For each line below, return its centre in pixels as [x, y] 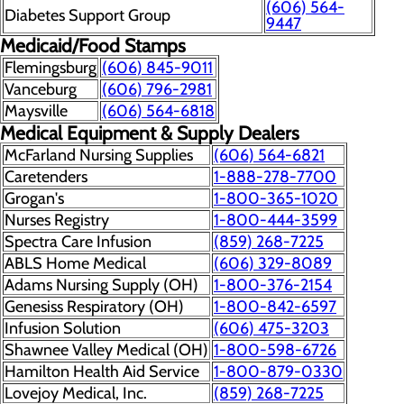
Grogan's [34, 198]
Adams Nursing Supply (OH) [101, 285]
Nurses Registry [57, 220]
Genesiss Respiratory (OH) [94, 307]
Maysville [36, 111]
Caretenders [46, 177]
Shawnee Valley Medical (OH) [106, 350]
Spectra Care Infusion [78, 242]
